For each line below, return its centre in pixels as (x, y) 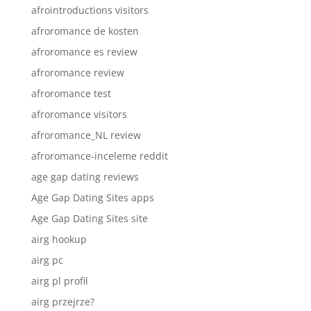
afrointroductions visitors (90, 10)
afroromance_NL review (86, 135)
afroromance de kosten (85, 31)
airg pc (47, 260)
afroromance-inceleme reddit (99, 155)
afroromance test (71, 93)
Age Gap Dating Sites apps (92, 197)
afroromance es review (84, 51)
